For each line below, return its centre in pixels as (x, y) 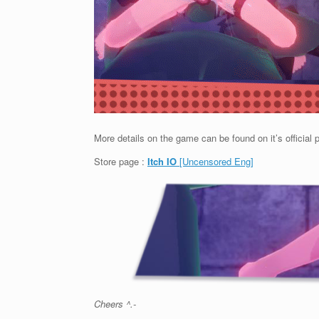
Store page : (121, 161)
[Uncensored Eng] (216, 161)
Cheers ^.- (115, 304)
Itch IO (163, 161)
